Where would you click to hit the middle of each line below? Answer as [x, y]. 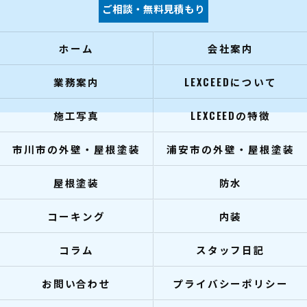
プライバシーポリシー [231, 283]
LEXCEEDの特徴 [231, 115]
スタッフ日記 [231, 250]
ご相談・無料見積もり [153, 9]
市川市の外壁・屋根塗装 [76, 149]
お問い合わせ [76, 283]
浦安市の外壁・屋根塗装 [231, 149]
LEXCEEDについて [231, 82]
